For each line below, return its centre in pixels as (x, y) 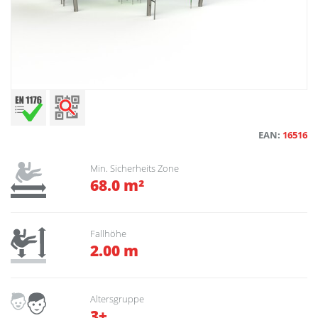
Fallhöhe (108, 233)
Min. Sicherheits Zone (135, 168)
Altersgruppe (117, 299)
